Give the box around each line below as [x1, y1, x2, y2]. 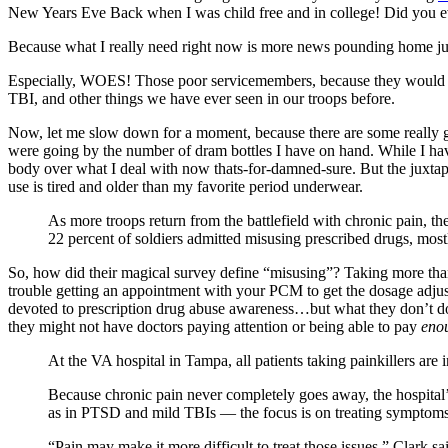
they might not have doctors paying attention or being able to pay [8, 317, 421, 335]
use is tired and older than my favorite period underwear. [8, 177, 363, 195]
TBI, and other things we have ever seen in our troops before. [8, 89, 395, 107]
